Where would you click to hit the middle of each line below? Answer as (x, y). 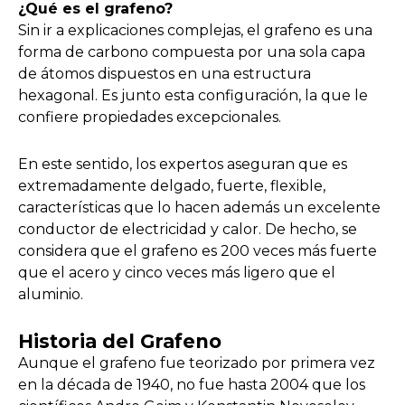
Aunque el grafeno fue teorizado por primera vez (197, 363)
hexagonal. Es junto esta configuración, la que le (193, 95)
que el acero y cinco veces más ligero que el (177, 272)
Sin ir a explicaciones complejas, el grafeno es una (195, 30)
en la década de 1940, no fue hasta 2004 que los (192, 384)
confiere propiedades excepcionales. (150, 117)
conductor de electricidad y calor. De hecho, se (188, 229)
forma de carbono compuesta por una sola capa (192, 52)
